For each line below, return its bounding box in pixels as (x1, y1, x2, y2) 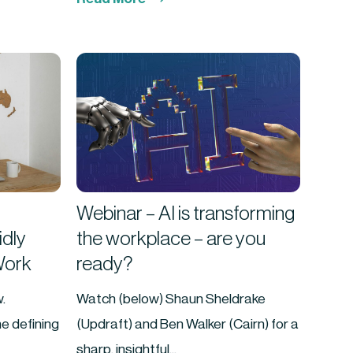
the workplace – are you (76, 229, 266, 249)
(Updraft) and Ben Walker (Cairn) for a (76, 317, 299, 331)
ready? (76, 254, 134, 274)
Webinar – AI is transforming (76, 203, 295, 224)
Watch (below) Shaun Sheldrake (76, 292, 266, 306)
